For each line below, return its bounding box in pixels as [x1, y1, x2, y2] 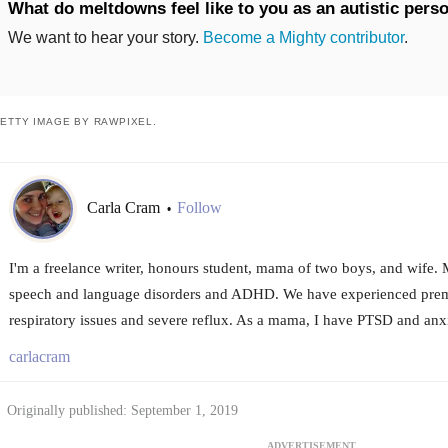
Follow [176, 199, 222, 217]
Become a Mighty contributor [202, 28, 404, 46]
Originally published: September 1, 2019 [6, 402, 238, 418]
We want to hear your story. [7, 28, 203, 46]
